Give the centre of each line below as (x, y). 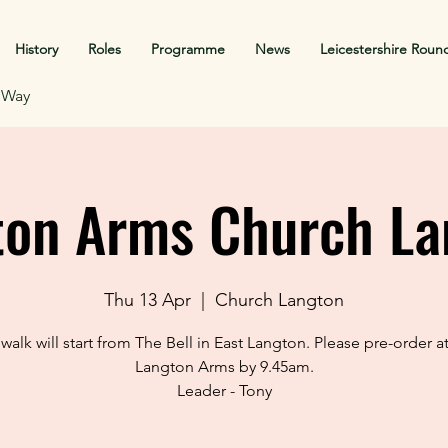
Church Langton (279, 300)
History (36, 49)
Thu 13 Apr (147, 300)
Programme (188, 49)
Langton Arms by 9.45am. (224, 366)
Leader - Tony (224, 390)
